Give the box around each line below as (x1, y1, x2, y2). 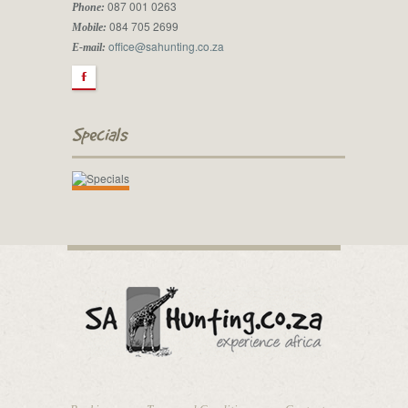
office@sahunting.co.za (107, 38, 224, 54)
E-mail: (71, 41, 106, 54)
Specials (71, 124, 127, 145)
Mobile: (71, 21, 107, 34)
